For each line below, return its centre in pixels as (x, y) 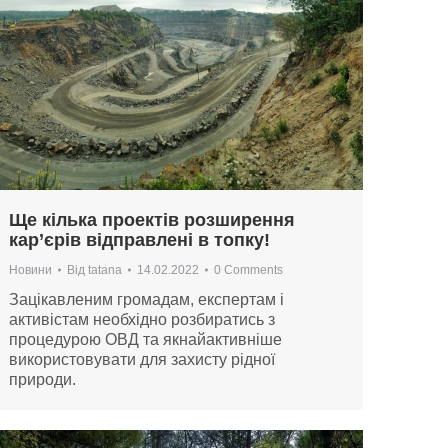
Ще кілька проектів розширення (152, 220)
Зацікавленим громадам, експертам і (146, 300)
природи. (42, 380)
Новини (30, 270)
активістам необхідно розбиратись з (142, 320)
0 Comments (248, 270)
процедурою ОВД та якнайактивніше (145, 340)
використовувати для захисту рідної (142, 360)
